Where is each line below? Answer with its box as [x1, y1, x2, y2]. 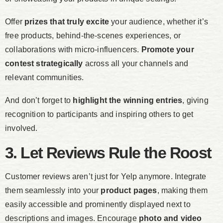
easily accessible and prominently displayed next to [5, 200, 191, 209]
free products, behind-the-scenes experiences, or [5, 31, 181, 40]
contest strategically [5, 59, 83, 68]
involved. [5, 124, 38, 133]
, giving [182, 96, 209, 105]
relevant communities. [5, 73, 84, 82]
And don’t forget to [5, 96, 73, 105]
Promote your [141, 45, 194, 54]
